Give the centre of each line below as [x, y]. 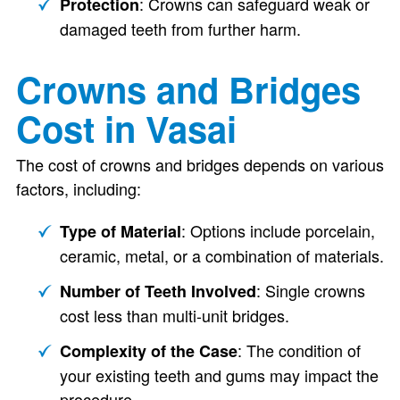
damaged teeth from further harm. [180, 28]
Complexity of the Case [148, 350]
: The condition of [299, 350]
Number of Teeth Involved [158, 291]
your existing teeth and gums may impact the [219, 375]
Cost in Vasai [126, 128]
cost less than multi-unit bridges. [174, 315]
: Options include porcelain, [278, 230]
